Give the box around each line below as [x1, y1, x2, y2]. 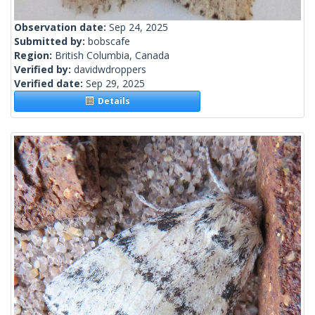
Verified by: [14, 63, 74, 77]
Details [93, 95, 130, 108]
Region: [14, 49, 55, 63]
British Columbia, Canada [55, 49, 169, 63]
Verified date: [14, 77, 86, 91]
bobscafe [88, 34, 130, 49]
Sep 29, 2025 [86, 77, 145, 91]
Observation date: [14, 20, 109, 34]
